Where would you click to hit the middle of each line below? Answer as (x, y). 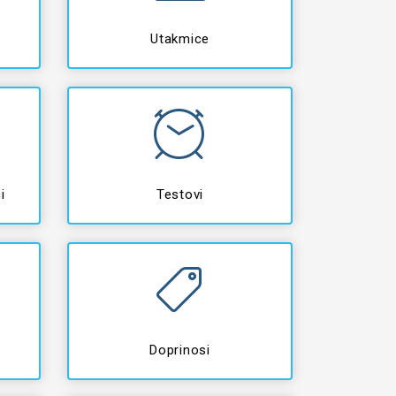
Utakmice (180, 39)
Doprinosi (180, 350)
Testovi (180, 194)
